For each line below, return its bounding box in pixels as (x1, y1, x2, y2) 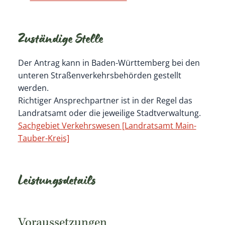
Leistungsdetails (18, 174, 96, 190)
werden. (18, 82, 49, 94)
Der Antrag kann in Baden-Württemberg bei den (18, 57, 200, 69)
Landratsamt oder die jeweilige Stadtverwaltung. (18, 107, 201, 119)
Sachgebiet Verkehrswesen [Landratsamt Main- (18, 120, 196, 132)
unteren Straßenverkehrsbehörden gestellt (18, 70, 181, 81)
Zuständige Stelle (18, 33, 103, 49)
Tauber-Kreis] (18, 133, 69, 144)
